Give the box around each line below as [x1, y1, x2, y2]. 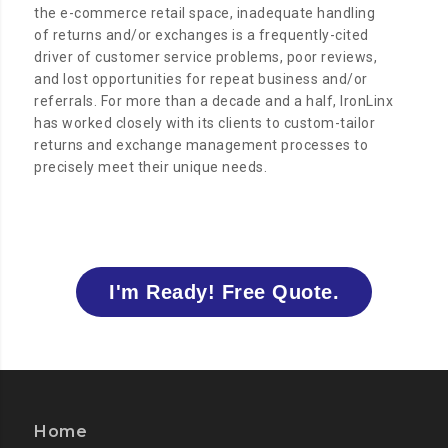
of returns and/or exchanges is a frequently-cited [34, 27, 369, 44]
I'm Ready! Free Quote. [109, 281, 339, 304]
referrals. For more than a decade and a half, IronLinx [34, 93, 394, 110]
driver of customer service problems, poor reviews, [34, 49, 378, 66]
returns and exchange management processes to [34, 137, 369, 154]
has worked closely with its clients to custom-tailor [34, 115, 376, 132]
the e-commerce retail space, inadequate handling [34, 5, 376, 22]
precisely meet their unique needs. [34, 159, 268, 176]
